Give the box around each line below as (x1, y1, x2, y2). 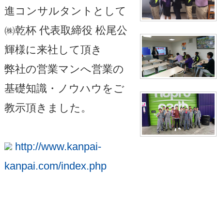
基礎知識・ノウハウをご (4, 82, 124, 94)
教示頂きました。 (4, 101, 92, 114)
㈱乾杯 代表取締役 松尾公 (4, 24, 127, 36)
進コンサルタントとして (4, 4, 126, 17)
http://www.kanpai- (12, 140, 101, 153)
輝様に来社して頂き (4, 43, 102, 56)
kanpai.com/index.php (4, 159, 107, 172)
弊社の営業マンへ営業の (4, 62, 124, 75)
